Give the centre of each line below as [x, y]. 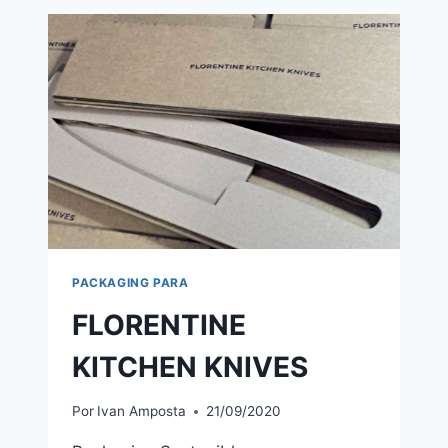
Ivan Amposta [142, 411]
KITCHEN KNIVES [190, 366]
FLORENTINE [159, 324]
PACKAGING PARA [130, 282]
